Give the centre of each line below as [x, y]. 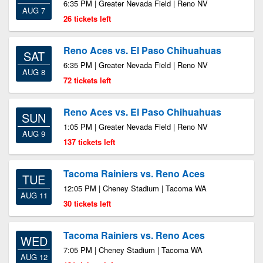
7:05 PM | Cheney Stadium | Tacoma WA [133, 250]
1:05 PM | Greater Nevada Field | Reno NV [136, 127]
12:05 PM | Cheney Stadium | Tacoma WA [135, 188]
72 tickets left [87, 80]
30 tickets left [87, 203]
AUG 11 [34, 195]
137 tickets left [89, 142]
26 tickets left [87, 18]
